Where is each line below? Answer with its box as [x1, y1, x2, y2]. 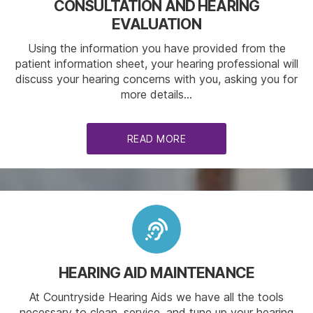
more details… [121, 87, 192, 102]
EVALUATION [112, 15, 201, 34]
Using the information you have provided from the [27, 41, 286, 56]
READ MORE [126, 133, 187, 145]
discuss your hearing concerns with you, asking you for [15, 72, 298, 87]
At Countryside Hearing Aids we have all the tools [29, 290, 284, 305]
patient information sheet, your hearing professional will [15, 57, 298, 71]
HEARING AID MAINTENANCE [59, 264, 254, 282]
